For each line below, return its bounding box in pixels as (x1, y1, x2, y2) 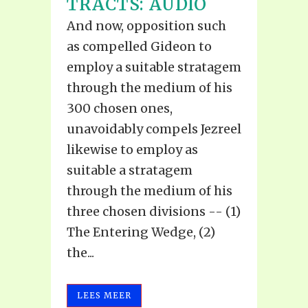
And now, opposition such (67, 18, 226, 34)
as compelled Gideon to (67, 38, 212, 55)
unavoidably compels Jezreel (67, 121, 241, 137)
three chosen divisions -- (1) (67, 203, 241, 220)
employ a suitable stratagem (67, 59, 241, 76)
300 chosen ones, (67, 100, 173, 117)
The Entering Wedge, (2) (67, 224, 215, 241)
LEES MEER (77, 290, 131, 301)
